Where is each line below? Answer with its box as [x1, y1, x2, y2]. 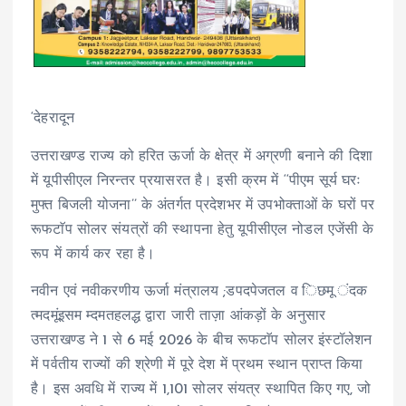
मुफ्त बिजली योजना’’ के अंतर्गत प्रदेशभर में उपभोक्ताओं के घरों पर [31, 198, 375, 213]
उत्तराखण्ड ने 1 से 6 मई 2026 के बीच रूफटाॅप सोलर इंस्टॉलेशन [31, 333, 372, 348]
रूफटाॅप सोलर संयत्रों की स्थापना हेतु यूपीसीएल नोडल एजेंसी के [31, 222, 374, 237]
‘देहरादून [31, 111, 74, 127]
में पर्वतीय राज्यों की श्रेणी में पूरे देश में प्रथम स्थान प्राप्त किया [31, 357, 363, 372]
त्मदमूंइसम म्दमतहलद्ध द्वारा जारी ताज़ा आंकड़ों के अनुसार [31, 308, 326, 324]
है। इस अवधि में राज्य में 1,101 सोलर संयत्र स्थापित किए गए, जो [31, 382, 372, 397]
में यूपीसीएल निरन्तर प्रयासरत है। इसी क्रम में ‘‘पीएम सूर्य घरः [31, 173, 362, 188]
